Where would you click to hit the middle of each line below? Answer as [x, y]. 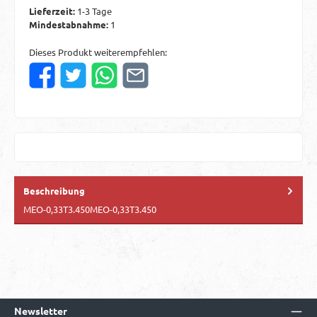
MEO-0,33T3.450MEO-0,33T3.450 [90, 209]
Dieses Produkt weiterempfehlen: [98, 52]
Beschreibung [54, 190]
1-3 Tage [94, 11]
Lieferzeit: [53, 11]
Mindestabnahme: [70, 25]
